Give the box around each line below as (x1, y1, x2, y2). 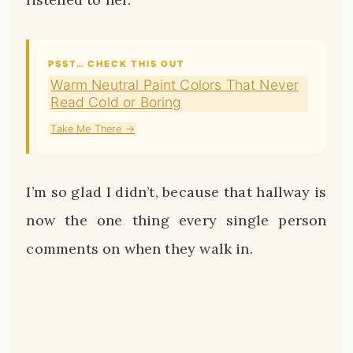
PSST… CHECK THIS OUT (48, 58, 186, 69)
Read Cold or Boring (50, 93, 182, 110)
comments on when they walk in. (26, 240, 253, 258)
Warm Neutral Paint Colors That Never (50, 76, 299, 93)
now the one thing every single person (26, 211, 327, 230)
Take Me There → (50, 122, 135, 135)
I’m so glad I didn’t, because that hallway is (26, 183, 327, 202)
